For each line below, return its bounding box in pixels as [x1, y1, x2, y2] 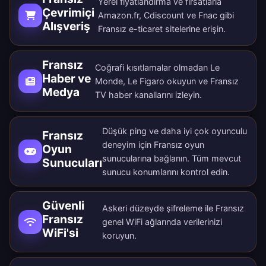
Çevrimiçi [42, 5, 94, 20]
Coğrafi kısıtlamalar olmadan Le [95, 62, 220, 73]
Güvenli [42, 198, 84, 213]
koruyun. [102, 230, 137, 241]
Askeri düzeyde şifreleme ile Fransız [102, 203, 244, 214]
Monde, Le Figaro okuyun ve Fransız [95, 76, 239, 87]
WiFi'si [42, 226, 78, 240]
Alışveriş [42, 19, 90, 34]
